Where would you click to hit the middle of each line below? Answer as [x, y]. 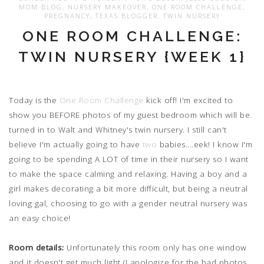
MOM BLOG [41, 7]
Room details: [37, 247]
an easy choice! [40, 218]
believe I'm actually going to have [76, 144]
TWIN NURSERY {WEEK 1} [132, 57]
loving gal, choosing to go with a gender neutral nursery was [128, 203]
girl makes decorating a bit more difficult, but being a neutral [128, 188]
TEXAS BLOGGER [126, 16]
